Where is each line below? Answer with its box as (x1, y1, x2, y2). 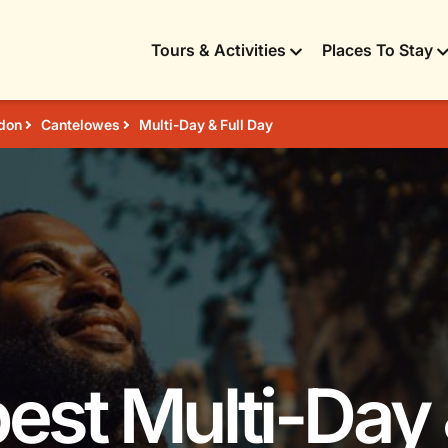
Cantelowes (41, 116, 121, 133)
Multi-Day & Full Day (139, 116, 274, 133)
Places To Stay (322, 40, 433, 60)
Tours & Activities (151, 40, 286, 60)
